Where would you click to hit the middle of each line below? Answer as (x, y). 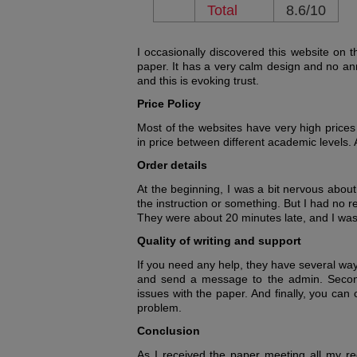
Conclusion (169, 331)
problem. (159, 308)
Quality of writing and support (219, 241)
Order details (172, 165)
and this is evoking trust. (198, 80)
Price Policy (169, 104)
